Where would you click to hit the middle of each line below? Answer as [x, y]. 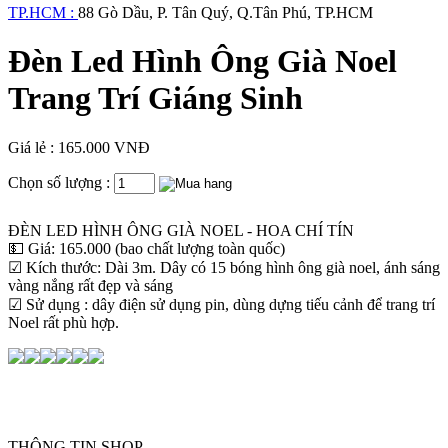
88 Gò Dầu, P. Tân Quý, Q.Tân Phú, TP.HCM [225, 12]
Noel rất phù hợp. [63, 322]
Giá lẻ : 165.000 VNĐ [79, 147]
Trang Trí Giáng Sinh [155, 98]
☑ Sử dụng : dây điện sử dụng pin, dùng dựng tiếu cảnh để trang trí [221, 304]
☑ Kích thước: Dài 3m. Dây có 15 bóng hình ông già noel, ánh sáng [224, 267]
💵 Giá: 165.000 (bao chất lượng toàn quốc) [146, 248]
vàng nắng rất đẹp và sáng [90, 285]
